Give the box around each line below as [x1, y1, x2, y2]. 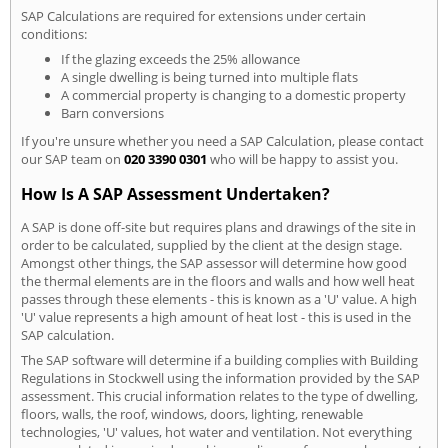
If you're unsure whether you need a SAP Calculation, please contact [21, 132, 424, 151]
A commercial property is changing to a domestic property [61, 86, 406, 105]
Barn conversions [61, 104, 164, 123]
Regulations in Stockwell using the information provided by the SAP [21, 369, 420, 388]
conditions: [21, 25, 87, 44]
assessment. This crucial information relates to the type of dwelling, [21, 387, 418, 406]
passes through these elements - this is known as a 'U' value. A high [21, 290, 417, 309]
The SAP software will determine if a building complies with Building [21, 351, 418, 370]
